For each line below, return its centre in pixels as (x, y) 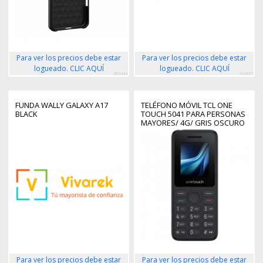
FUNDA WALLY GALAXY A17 (62, 105)
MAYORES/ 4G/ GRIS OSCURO (193, 123)
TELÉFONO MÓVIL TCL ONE (187, 105)
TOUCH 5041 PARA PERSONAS (193, 114)
